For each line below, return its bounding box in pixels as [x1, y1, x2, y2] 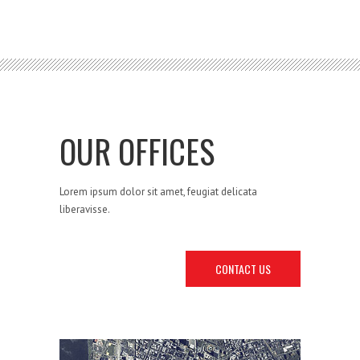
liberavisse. [59, 202, 110, 217]
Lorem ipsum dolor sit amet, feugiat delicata [59, 185, 257, 199]
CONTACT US [215, 260, 271, 278]
